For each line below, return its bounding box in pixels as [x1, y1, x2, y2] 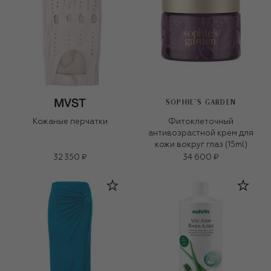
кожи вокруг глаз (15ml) [154, 140, 247, 149]
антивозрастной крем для [148, 129, 253, 137]
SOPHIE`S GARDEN [166, 99, 236, 106]
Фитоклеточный [168, 117, 233, 126]
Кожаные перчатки [33, 117, 108, 126]
